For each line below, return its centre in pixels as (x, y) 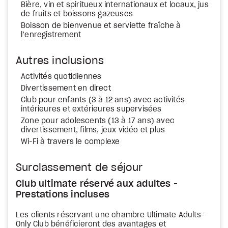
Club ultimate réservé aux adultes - (97, 184)
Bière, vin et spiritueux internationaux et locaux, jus (115, 5)
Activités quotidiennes (61, 77)
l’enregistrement (51, 35)
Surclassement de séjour (79, 168)
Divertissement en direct (66, 89)
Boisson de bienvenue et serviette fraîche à (101, 26)
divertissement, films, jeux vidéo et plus (93, 130)
